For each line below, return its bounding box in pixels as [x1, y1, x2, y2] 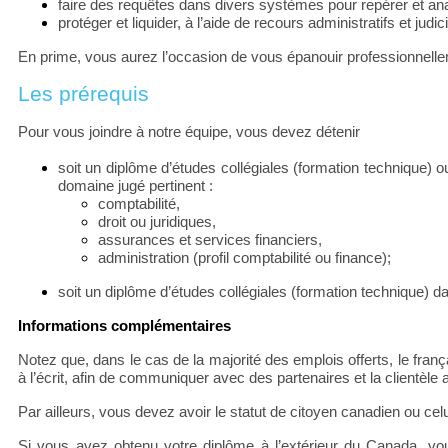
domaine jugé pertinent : [58, 177, 213, 194]
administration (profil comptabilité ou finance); [98, 249, 391, 266]
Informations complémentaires [18, 317, 231, 334]
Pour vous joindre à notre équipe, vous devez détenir [18, 123, 360, 140]
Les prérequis [18, 81, 155, 106]
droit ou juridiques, [98, 213, 216, 230]
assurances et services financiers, [98, 231, 322, 248]
